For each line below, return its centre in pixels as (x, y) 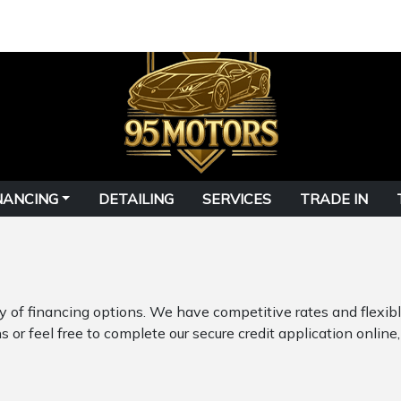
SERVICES (237, 199)
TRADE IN (334, 199)
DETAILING (137, 199)
